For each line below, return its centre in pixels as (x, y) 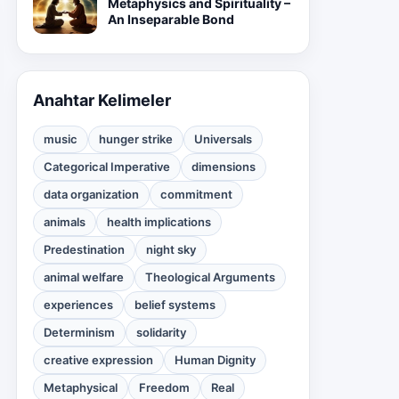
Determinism (79, 332)
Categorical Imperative (107, 167)
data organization (91, 194)
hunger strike (136, 139)
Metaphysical (81, 387)
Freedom (164, 387)
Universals (223, 139)
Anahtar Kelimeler (102, 100)
